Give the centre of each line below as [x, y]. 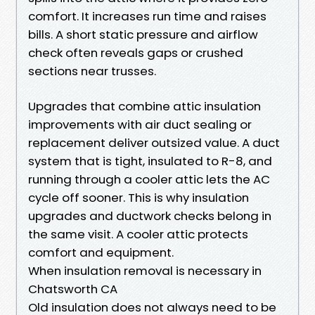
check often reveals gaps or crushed [136, 52]
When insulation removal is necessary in [145, 270]
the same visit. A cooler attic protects [138, 234]
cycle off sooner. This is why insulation [139, 197]
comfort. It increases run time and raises [147, 16]
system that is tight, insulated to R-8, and [150, 161]
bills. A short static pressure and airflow [143, 34]
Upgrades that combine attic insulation [144, 106]
